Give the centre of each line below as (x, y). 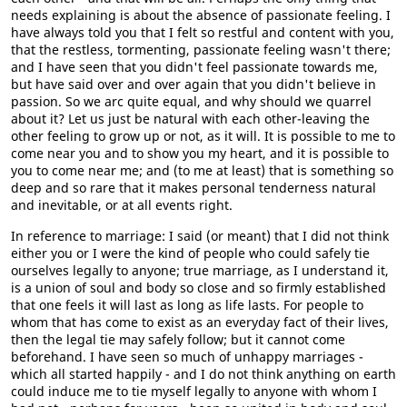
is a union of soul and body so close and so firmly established (199, 288)
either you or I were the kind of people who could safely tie (190, 253)
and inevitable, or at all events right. (122, 205)
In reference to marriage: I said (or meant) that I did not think (200, 236)
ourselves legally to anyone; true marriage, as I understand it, (200, 270)
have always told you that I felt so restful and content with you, (203, 32)
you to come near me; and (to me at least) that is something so (202, 170)
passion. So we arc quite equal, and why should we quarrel (191, 101)
